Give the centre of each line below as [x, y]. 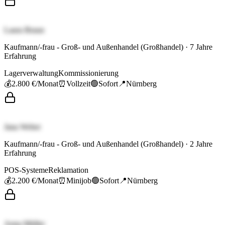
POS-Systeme [26, 170]
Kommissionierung [88, 73]
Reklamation [68, 170]
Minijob [79, 181]
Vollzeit [78, 84]
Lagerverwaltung [31, 73]
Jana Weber [22, 127]
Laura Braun [24, 30]
